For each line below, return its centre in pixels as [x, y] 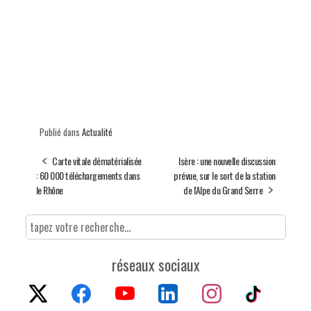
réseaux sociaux [155, 265]
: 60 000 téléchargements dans [87, 176]
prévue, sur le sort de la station [225, 176]
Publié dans [60, 132]
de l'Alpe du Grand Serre [223, 190]
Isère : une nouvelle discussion [227, 161]
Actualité [97, 132]
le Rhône [49, 190]
